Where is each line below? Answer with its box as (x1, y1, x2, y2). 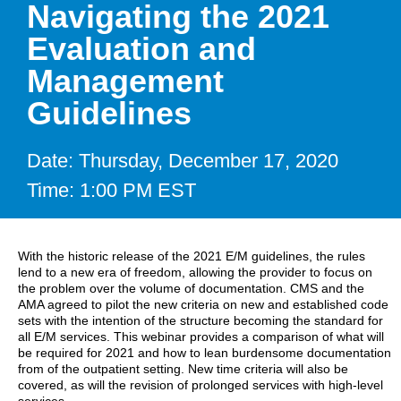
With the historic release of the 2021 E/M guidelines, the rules (18, 248, 365, 263)
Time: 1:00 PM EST (27, 178, 201, 201)
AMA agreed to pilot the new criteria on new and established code (18, 296, 388, 311)
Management (27, 62, 224, 99)
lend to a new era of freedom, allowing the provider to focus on (18, 264, 372, 279)
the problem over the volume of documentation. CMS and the (18, 280, 364, 295)
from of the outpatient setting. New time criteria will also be (18, 361, 348, 376)
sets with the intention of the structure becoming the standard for (18, 312, 383, 328)
